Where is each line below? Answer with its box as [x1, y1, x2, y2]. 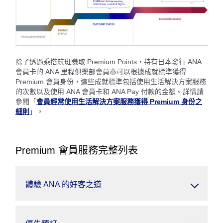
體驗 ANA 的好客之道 [25, 180, 102, 189]
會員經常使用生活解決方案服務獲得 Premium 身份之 [36, 98, 202, 106]
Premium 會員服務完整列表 [15, 145, 138, 156]
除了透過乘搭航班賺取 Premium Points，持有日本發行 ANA [15, 58, 201, 66]
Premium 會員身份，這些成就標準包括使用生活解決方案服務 [15, 78, 206, 86]
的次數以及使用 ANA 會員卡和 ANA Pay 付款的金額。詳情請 [15, 88, 204, 96]
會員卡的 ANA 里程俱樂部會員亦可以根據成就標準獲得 [15, 68, 186, 76]
